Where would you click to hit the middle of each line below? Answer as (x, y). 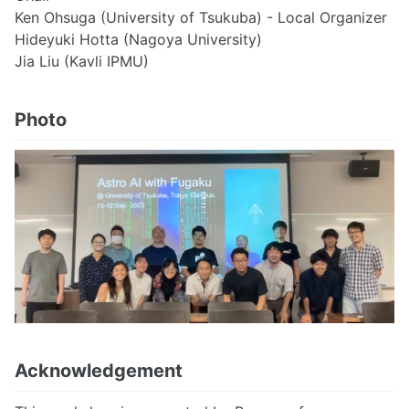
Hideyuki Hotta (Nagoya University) (138, 39)
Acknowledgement (99, 370)
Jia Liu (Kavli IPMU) (82, 61)
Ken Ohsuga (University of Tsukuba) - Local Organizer (201, 17)
